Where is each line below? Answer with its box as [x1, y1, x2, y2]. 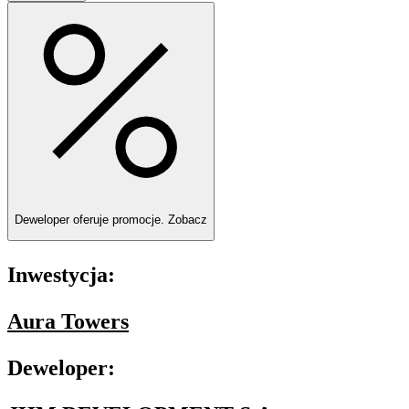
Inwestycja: [7, 262, 115, 287]
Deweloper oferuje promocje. [15, 212, 168, 226]
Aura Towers [7, 309, 129, 333]
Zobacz [168, 212, 207, 226]
